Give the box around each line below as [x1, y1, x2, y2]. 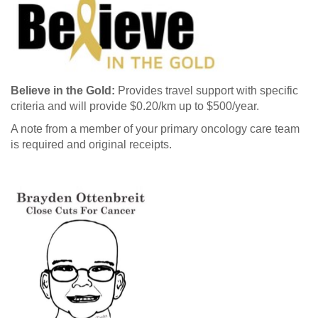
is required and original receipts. [11, 138, 172, 150]
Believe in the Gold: [11, 84, 115, 97]
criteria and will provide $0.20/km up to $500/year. [11, 99, 259, 112]
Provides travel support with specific [115, 84, 298, 97]
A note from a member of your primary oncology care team [11, 122, 300, 135]
